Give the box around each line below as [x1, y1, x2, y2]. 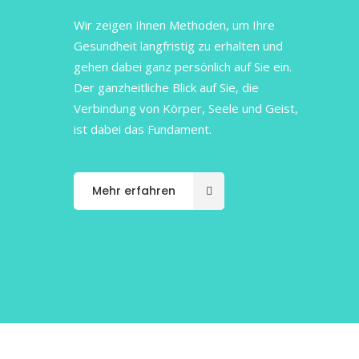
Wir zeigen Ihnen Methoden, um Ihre [74, 17, 275, 33]
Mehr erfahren [92, 183, 175, 199]
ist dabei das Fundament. [74, 121, 212, 137]
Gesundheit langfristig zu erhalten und [74, 38, 283, 54]
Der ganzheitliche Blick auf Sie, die [74, 79, 259, 95]
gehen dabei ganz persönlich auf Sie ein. [74, 58, 292, 75]
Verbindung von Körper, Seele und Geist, [74, 100, 298, 116]
